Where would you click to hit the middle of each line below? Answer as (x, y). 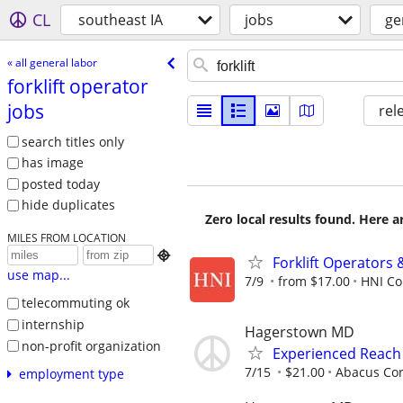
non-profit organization (91, 345)
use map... (38, 275)
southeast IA (121, 20)
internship (53, 324)
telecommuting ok (75, 303)
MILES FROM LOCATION (66, 238)
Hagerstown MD (300, 332)
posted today (60, 184)
